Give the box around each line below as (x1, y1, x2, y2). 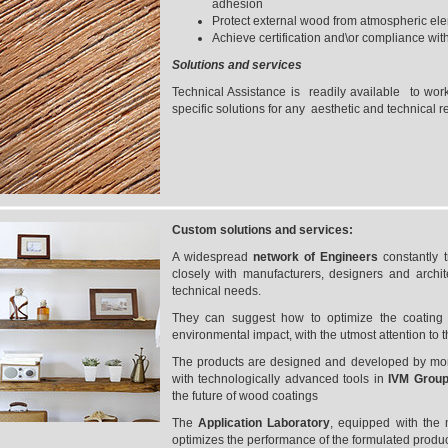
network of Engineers (252, 250, 384, 264)
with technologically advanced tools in (171, 372, 389, 386)
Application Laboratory (197, 416, 331, 430)
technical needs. (171, 284, 261, 298)
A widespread (171, 250, 253, 264)
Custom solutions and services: (171, 223, 353, 237)
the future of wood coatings (171, 389, 318, 403)
